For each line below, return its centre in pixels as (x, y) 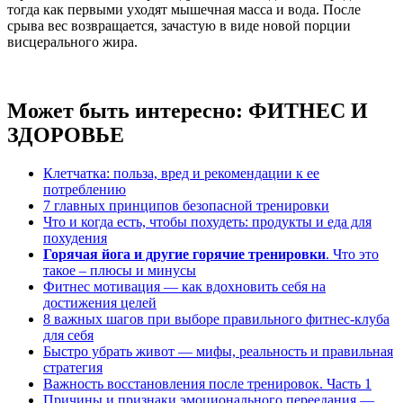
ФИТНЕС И (308, 110)
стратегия (73, 367)
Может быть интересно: (128, 110)
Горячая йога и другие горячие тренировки (184, 254)
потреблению (85, 189)
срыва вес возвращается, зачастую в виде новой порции (179, 26)
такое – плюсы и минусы (120, 270)
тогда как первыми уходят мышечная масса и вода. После (184, 9)
